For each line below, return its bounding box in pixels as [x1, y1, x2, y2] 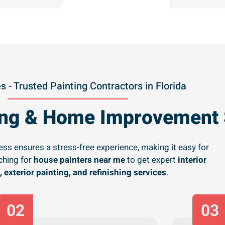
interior [177, 153, 206, 166]
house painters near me [33, 153, 125, 166]
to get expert [125, 153, 178, 166]
